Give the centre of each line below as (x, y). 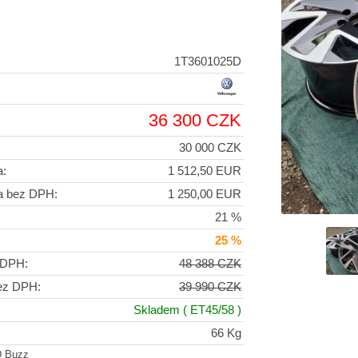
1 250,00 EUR (205, 195)
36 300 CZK (195, 121)
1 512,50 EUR (205, 171)
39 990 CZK (210, 287)
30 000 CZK (210, 148)
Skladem (157, 310)
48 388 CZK (210, 264)
